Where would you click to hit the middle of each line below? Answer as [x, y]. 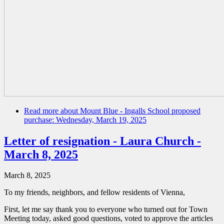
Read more [41, 110]
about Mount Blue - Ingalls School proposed [129, 110]
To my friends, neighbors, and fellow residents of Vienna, [95, 192]
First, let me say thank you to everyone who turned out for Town [106, 209]
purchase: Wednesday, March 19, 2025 [85, 119]
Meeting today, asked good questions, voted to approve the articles [108, 218]
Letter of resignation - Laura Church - [102, 141]
